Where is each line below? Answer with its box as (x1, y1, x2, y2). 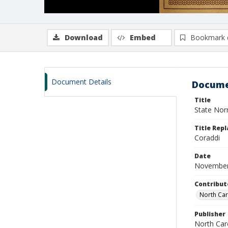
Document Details (51, 77, 111, 87)
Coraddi (194, 133, 220, 142)
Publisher (194, 210, 225, 218)
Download (65, 33, 103, 42)
